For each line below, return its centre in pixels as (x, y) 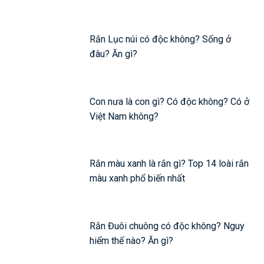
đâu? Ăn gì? (114, 54)
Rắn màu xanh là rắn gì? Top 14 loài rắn (169, 164)
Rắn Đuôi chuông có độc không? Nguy (167, 226)
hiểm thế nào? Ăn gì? (132, 241)
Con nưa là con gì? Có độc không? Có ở (170, 101)
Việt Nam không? (124, 116)
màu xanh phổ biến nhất (138, 179)
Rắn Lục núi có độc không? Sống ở (161, 39)
